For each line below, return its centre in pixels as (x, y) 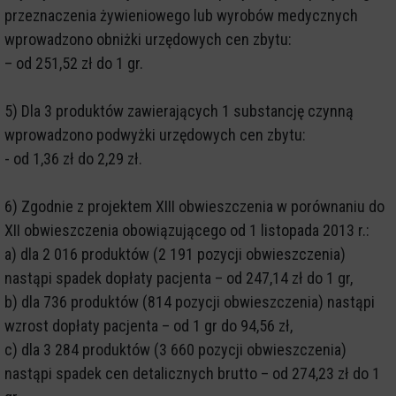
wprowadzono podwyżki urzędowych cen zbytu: (155, 134)
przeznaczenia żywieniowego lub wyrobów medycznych (181, 15)
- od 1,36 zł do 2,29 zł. (73, 158)
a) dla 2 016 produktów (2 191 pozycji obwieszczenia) (175, 254)
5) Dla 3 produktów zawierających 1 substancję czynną (179, 110)
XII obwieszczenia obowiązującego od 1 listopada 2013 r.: (187, 230)
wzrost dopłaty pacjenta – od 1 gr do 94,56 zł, (148, 325)
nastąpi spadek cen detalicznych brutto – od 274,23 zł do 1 (192, 373)
